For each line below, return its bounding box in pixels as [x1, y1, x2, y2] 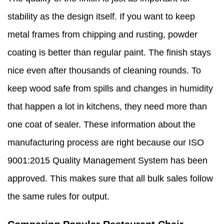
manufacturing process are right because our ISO [7, 137, 204, 148]
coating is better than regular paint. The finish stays [7, 47, 211, 58]
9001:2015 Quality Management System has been [7, 155, 207, 166]
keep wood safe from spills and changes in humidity [7, 83, 213, 94]
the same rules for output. [7, 191, 109, 202]
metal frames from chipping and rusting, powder [7, 29, 197, 40]
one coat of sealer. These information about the [7, 119, 195, 130]
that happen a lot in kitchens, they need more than [7, 101, 207, 112]
